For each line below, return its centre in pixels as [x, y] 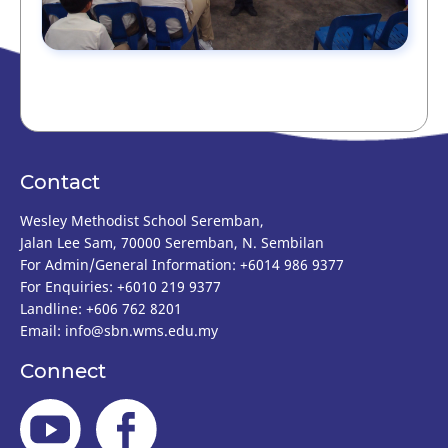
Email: [42, 330]
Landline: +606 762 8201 [101, 308]
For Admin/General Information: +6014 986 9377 [182, 264]
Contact [60, 181]
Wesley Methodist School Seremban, [142, 220]
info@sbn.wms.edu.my [141, 330]
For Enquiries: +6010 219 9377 [120, 286]
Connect [63, 371]
